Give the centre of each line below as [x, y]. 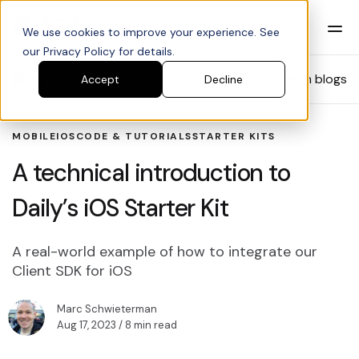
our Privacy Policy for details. [99, 51]
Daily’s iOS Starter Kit [120, 208]
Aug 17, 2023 [87, 325]
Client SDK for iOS [72, 271]
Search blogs [309, 79]
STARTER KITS [234, 136]
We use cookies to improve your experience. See [151, 32]
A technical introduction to [151, 173]
